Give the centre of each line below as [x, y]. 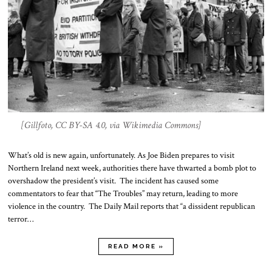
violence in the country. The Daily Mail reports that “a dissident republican [132, 206]
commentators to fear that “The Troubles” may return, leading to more [123, 193]
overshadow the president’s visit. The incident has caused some [114, 181]
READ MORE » [136, 246]
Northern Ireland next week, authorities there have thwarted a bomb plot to [132, 168]
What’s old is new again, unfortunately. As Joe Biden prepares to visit [121, 155]
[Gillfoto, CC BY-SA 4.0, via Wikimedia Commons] [111, 125]
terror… [21, 219]
